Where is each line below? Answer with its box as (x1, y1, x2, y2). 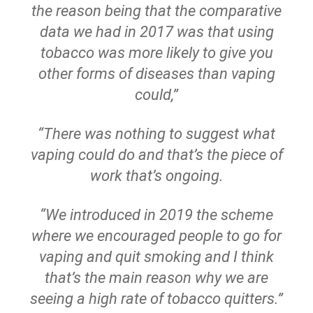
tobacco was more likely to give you (40, 44, 273, 61)
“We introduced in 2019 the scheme (40, 206, 273, 224)
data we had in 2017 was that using (39, 23, 274, 41)
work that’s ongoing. (89, 167, 224, 184)
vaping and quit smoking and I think (39, 248, 274, 265)
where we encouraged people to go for (31, 227, 282, 245)
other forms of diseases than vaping (38, 65, 275, 82)
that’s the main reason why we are (45, 269, 268, 286)
